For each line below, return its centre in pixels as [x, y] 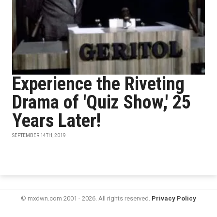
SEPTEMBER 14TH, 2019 [39, 135]
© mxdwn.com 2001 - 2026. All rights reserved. [86, 198]
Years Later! [56, 121]
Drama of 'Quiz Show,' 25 [101, 102]
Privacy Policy [174, 198]
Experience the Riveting [98, 84]
